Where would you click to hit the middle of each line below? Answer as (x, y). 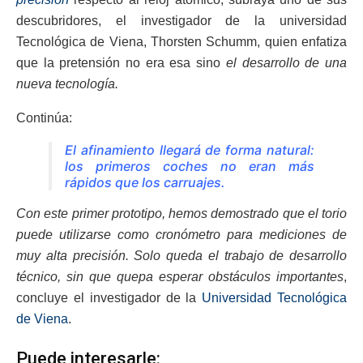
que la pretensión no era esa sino (121, 62)
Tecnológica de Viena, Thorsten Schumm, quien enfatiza (181, 41)
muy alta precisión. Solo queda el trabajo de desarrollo (181, 255)
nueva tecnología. (67, 83)
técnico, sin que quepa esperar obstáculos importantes (180, 276)
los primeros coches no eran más (190, 166)
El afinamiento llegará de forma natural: (190, 149)
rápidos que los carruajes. (145, 182)
